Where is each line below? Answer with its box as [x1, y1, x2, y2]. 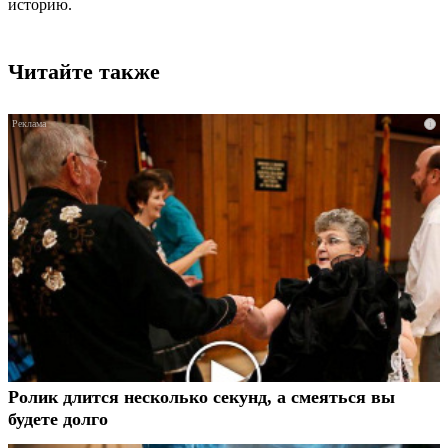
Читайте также [8, 58, 160, 84]
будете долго [8, 408, 108, 429]
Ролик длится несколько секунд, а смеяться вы [8, 386, 395, 407]
